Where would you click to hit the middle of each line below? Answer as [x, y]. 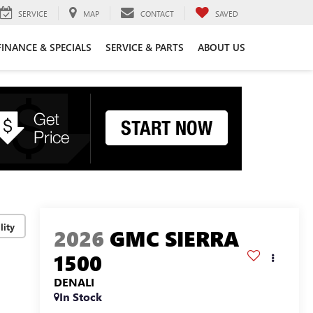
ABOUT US [221, 47]
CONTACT [157, 13]
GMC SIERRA [174, 239]
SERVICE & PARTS [145, 47]
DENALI [74, 282]
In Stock [80, 297]
